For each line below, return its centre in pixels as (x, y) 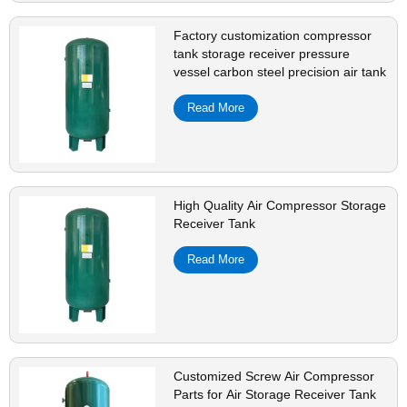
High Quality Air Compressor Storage (280, 206)
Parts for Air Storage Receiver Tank (275, 394)
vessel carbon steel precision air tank (280, 71)
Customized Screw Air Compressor (274, 376)
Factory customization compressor (273, 35)
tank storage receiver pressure (262, 53)
